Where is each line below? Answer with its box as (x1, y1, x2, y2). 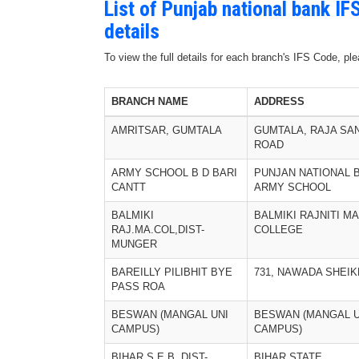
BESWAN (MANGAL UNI (111, 309, 228, 321)
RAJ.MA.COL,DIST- (111, 224, 204, 236)
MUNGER (111, 238, 157, 250)
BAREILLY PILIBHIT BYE (111, 266, 232, 278)
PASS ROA (111, 280, 165, 292)
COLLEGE (254, 224, 303, 236)
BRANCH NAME (111, 95, 188, 107)
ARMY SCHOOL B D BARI (111, 167, 237, 179)
